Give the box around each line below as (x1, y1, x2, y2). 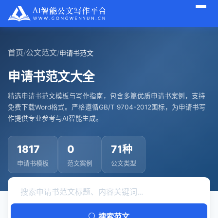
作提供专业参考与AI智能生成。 (8, 114, 103, 122)
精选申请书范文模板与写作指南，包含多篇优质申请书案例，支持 (8, 92, 205, 100)
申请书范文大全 (8, 69, 95, 84)
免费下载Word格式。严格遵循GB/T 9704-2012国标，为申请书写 (8, 103, 206, 111)
